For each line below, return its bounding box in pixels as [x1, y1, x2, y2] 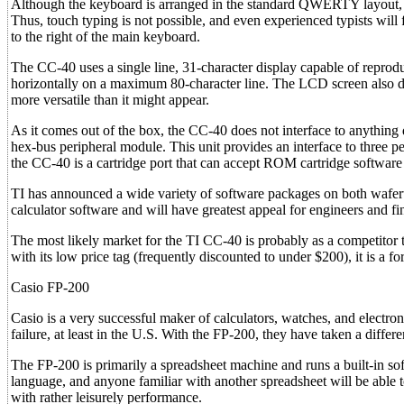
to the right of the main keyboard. [11, 29, 200, 44]
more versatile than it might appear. [11, 92, 209, 107]
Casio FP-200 [11, 280, 89, 295]
